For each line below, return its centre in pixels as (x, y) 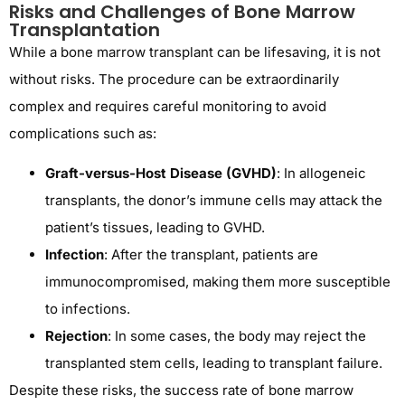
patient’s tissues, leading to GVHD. (155, 227)
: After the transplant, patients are (211, 254)
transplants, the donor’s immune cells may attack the (214, 200)
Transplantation (85, 29)
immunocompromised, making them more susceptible (218, 281)
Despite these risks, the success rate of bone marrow (181, 390)
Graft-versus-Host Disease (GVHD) (161, 173)
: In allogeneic (321, 173)
